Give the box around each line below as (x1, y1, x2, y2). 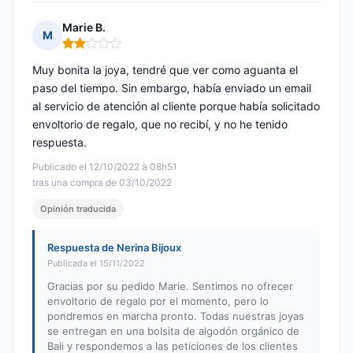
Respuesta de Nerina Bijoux (47, 241, 181, 255)
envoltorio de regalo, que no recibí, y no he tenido (32, 117, 288, 132)
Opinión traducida (40, 203, 116, 215)
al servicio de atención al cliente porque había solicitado (32, 99, 320, 113)
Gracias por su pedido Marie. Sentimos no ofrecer (47, 280, 293, 293)
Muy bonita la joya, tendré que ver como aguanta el (32, 63, 298, 77)
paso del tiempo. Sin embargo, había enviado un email (32, 81, 311, 95)
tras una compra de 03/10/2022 (32, 176, 172, 189)
